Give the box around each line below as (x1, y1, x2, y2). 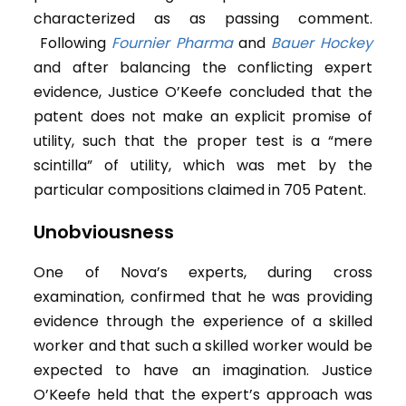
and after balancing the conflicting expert (34, 57, 372, 79)
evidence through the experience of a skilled (34, 311, 372, 333)
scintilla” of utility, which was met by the (34, 155, 372, 177)
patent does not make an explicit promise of (34, 106, 372, 128)
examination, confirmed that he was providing (34, 286, 372, 308)
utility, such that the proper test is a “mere (34, 130, 372, 152)
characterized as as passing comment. (34, 8, 372, 30)
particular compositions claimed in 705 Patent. (34, 179, 367, 201)
